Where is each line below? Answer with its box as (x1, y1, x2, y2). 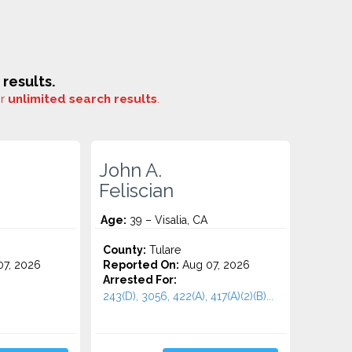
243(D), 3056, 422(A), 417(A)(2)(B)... (103, 290, 274, 302)
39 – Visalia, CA (126, 214, 208, 226)
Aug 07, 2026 (179, 258, 251, 271)
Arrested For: (103, 273, 178, 286)
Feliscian (99, 180, 174, 202)
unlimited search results (8, 92, 157, 106)
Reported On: (103, 258, 180, 271)
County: (103, 244, 147, 256)
